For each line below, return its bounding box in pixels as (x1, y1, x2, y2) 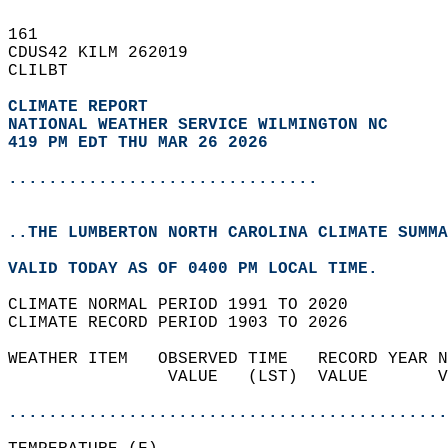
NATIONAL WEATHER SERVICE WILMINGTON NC (8, 116, 388, 134)
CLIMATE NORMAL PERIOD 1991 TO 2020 (8, 296, 368, 314)
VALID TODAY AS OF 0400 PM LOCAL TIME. (8, 260, 398, 278)
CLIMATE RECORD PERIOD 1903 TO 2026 (8, 314, 368, 332)
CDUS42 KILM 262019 (8, 44, 208, 62)
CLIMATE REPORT (8, 98, 158, 116)
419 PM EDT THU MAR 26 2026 (8, 134, 268, 152)
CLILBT (8, 62, 88, 80)
